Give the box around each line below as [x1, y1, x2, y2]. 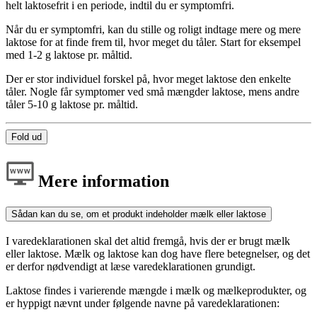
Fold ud [11, 132, 42, 143]
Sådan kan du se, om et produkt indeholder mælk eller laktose [11, 208, 266, 219]
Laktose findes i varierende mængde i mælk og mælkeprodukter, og [6, 284, 306, 296]
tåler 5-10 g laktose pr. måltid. [6, 98, 138, 111]
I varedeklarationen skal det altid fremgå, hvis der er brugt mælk [6, 234, 290, 247]
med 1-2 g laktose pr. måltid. [6, 49, 132, 62]
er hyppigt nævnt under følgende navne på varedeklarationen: [6, 296, 279, 309]
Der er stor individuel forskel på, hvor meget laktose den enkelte [6, 73, 291, 86]
